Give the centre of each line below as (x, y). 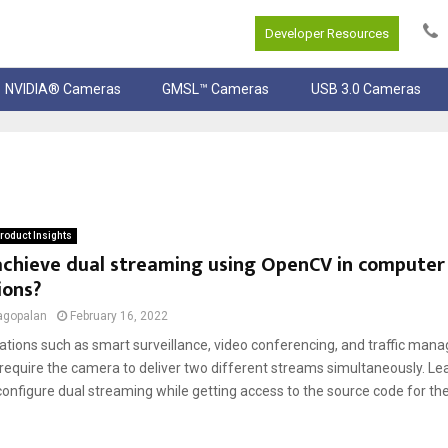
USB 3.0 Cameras (365, 89)
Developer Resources (327, 34)
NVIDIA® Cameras (63, 89)
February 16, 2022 (118, 316)
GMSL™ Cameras (216, 89)
